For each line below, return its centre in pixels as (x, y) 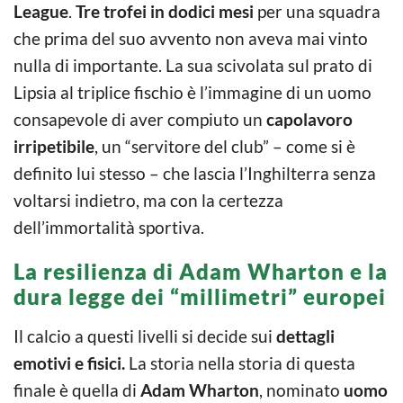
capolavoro (309, 119)
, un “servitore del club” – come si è (225, 146)
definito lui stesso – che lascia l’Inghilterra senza (195, 173)
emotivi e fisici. (69, 363)
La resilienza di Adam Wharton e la (201, 271)
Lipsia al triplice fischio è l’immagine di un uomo (193, 92)
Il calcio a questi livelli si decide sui (145, 336)
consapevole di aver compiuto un (140, 119)
